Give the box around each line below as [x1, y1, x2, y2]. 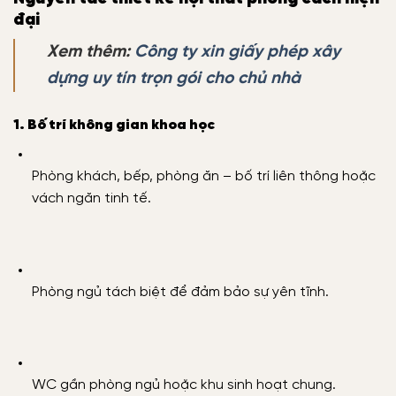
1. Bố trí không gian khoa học [13, 118, 215, 133]
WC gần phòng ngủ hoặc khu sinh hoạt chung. [31, 377, 336, 393]
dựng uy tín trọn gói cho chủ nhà [47, 70, 301, 88]
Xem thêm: [47, 43, 134, 62]
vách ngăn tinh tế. [31, 191, 151, 207]
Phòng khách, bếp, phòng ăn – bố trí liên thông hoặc [31, 169, 376, 185]
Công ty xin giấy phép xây [134, 43, 340, 62]
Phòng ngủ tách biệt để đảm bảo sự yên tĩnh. [31, 284, 329, 300]
